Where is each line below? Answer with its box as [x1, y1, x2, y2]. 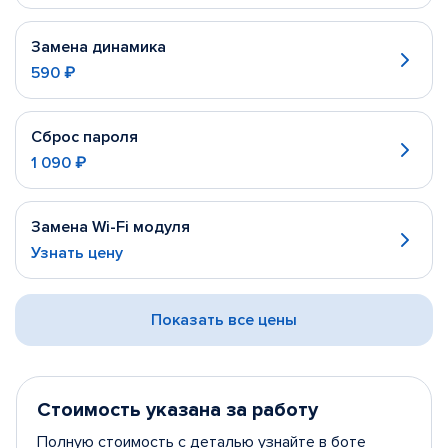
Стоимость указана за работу [37, 398, 318, 422]
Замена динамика [31, 37, 166, 57]
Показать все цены [151, 310, 297, 330]
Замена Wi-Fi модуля [31, 217, 190, 237]
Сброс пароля [31, 127, 138, 147]
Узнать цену [31, 243, 123, 263]
